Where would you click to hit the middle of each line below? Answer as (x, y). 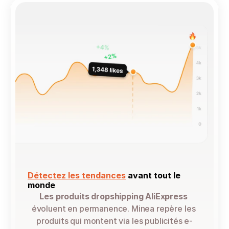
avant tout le (153, 175)
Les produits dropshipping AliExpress (113, 196)
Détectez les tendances (77, 175)
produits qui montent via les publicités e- (114, 221)
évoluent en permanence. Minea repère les (113, 209)
